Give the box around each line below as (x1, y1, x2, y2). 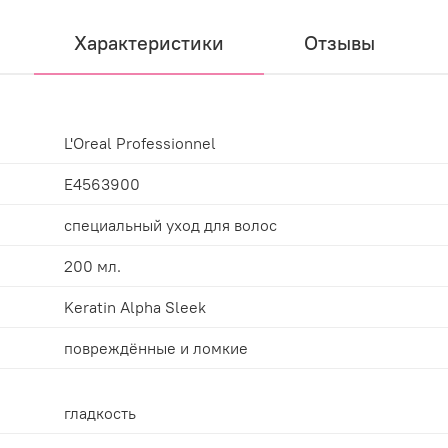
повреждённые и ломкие (64, 337, 248, 358)
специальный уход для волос (64, 214, 277, 235)
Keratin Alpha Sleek (64, 296, 206, 317)
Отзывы (303, 29, 375, 55)
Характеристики (73, 29, 224, 55)
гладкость (64, 402, 136, 423)
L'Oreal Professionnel (64, 132, 216, 153)
